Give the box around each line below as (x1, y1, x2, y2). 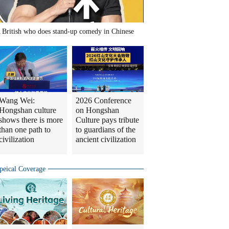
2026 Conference (76, 96, 131, 105)
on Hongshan (76, 106, 119, 114)
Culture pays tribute (76, 116, 139, 124)
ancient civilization (76, 135, 136, 144)
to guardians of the (76, 125, 135, 134)
